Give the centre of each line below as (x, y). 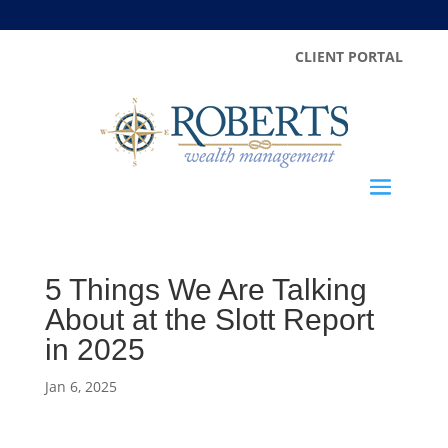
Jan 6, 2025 (80, 386)
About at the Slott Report (209, 319)
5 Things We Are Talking (205, 289)
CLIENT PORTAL (349, 56)
